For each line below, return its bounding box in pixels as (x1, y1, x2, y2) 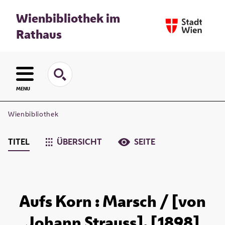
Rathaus (16, 26, 62, 42)
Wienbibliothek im (16, 10, 120, 26)
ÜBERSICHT (57, 136, 102, 148)
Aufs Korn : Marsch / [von (19, 190, 206, 212)
